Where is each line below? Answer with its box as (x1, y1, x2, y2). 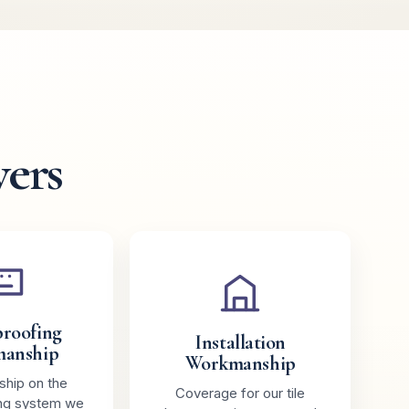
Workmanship (184, 351, 296, 375)
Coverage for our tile (175, 384, 306, 402)
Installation (194, 330, 287, 354)
